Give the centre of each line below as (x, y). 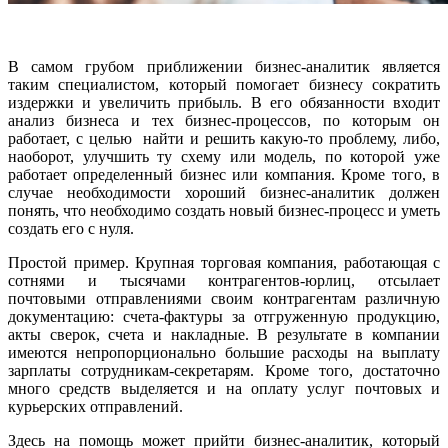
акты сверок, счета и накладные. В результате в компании (224, 334)
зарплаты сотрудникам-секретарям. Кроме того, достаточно (224, 370)
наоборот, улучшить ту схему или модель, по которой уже (224, 156)
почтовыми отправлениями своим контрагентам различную (224, 298)
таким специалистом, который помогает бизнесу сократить (224, 84)
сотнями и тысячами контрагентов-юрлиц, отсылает (224, 280)
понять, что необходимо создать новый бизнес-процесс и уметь (224, 210)
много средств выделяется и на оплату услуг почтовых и (224, 388)
